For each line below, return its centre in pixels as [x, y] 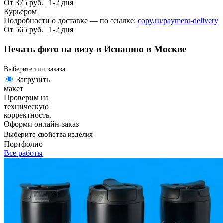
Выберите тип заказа [35, 69]
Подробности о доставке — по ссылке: [71, 21]
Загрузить [33, 79]
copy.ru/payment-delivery [178, 21]
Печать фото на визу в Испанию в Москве [95, 49]
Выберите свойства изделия [49, 134]
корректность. [28, 115]
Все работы [23, 153]
